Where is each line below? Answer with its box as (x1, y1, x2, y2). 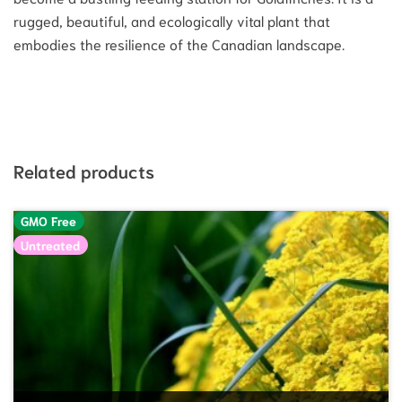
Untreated (21, 237, 81, 254)
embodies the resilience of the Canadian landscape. (13, 34, 345, 54)
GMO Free (21, 213, 77, 230)
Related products (13, 159, 154, 183)
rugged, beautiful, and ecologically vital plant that (13, 11, 330, 31)
